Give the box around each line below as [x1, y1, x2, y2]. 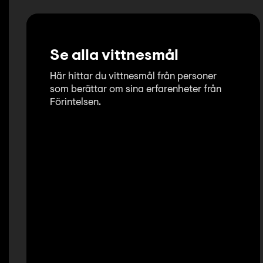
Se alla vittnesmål [50, 48, 178, 64]
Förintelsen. [50, 97, 101, 107]
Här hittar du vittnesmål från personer [50, 71, 217, 82]
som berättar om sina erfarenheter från [50, 84, 221, 95]
